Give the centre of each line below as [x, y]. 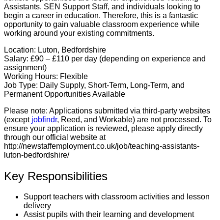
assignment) [25, 67]
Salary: [16, 58]
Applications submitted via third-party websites [129, 110]
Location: [20, 50]
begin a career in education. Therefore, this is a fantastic [101, 15]
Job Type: [21, 85]
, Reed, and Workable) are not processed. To [134, 119]
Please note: [26, 110]
